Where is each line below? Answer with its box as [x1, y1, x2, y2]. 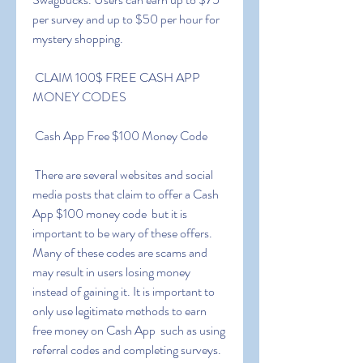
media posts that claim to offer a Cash [32, 185, 219, 203]
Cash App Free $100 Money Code [35, 126, 207, 145]
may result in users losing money [32, 263, 190, 281]
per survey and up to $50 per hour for [32, 10, 220, 28]
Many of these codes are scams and [32, 243, 207, 262]
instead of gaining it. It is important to [32, 282, 215, 301]
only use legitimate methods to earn [32, 301, 207, 320]
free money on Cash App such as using [32, 321, 225, 340]
